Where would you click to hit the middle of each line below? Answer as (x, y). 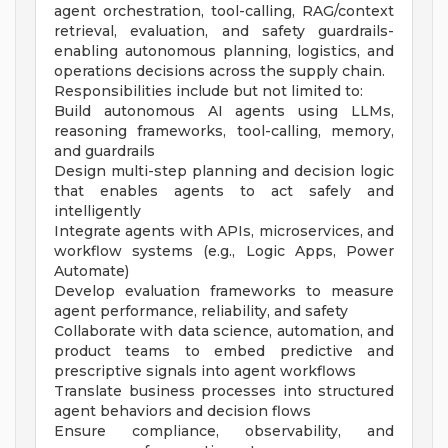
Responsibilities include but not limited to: (208, 91)
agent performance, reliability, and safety (201, 311)
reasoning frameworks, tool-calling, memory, (224, 131)
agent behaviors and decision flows (182, 411)
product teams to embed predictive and (224, 351)
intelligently (97, 211)
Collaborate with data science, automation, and (224, 331)
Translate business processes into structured (224, 391)
